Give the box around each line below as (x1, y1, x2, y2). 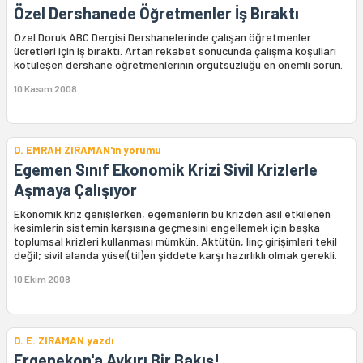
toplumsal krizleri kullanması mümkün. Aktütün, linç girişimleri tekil (14, 234, 337, 248)
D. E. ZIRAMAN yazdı (14, 334, 113, 347)
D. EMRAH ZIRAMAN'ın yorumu (14, 143, 161, 156)
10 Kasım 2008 (14, 83, 77, 94)
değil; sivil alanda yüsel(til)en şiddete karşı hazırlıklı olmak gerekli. (14, 248, 337, 262)
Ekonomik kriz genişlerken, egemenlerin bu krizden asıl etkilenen (14, 207, 331, 220)
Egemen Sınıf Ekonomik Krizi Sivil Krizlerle (14, 160, 318, 179)
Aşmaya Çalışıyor (14, 180, 137, 199)
